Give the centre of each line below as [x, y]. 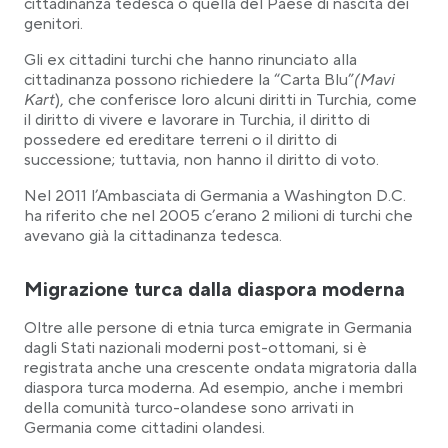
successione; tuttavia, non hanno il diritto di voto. [201, 160]
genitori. [53, 24]
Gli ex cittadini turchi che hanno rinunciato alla [190, 60]
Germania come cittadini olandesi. [144, 428]
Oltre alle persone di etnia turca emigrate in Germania [218, 328]
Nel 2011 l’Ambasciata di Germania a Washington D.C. [215, 196]
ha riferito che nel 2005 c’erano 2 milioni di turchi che [218, 216]
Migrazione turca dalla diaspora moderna [214, 290]
